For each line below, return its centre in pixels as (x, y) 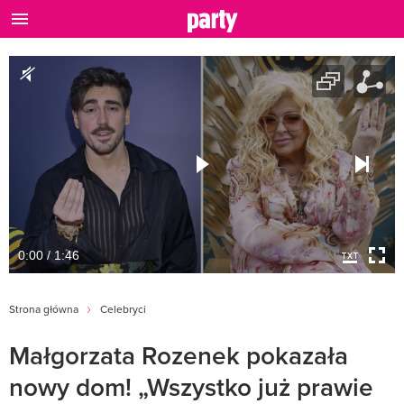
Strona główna (44, 308)
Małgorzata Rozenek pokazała (179, 355)
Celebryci (123, 308)
